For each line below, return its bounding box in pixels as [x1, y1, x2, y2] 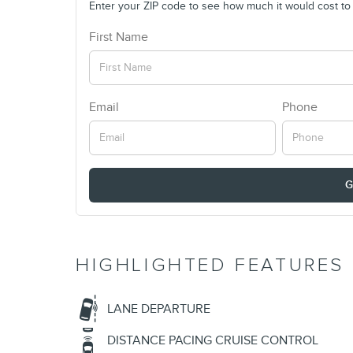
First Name [89, 28, 149, 45]
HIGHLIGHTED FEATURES [76, 254, 344, 277]
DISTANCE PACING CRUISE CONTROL [107, 333, 318, 349]
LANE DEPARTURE [107, 301, 210, 318]
